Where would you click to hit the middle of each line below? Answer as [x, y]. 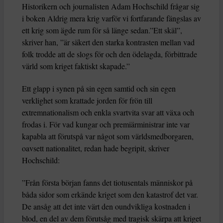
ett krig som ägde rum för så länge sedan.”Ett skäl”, [102, 30]
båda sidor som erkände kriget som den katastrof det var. [110, 195]
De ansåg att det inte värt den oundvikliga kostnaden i [106, 207]
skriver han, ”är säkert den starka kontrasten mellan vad [108, 42]
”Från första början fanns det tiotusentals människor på [107, 183]
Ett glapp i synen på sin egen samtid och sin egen [99, 89]
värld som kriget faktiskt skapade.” [76, 66]
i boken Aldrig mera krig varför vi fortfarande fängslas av [111, 18]
